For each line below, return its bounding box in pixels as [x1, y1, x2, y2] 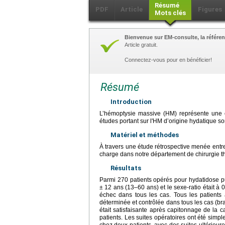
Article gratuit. [125, 42, 158, 48]
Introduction [110, 98, 152, 106]
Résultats [110, 164, 141, 172]
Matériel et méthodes [110, 131, 179, 139]
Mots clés [155, 9, 186, 17]
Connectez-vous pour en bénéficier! [125, 57, 212, 63]
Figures [198, 6, 222, 14]
